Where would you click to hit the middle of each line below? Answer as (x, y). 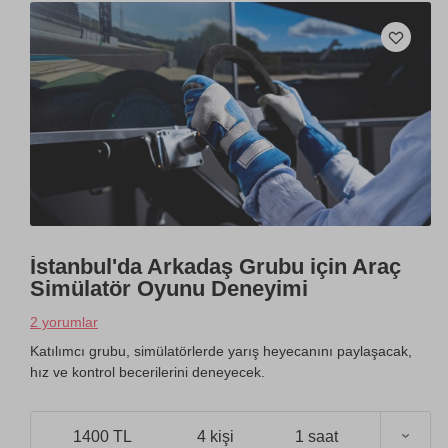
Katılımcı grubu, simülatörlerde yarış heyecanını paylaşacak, (221, 351)
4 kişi (215, 436)
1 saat (316, 436)
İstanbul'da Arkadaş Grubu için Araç (215, 267)
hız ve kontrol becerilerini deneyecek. (147, 372)
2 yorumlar (64, 322)
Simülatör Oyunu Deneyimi (169, 289)
